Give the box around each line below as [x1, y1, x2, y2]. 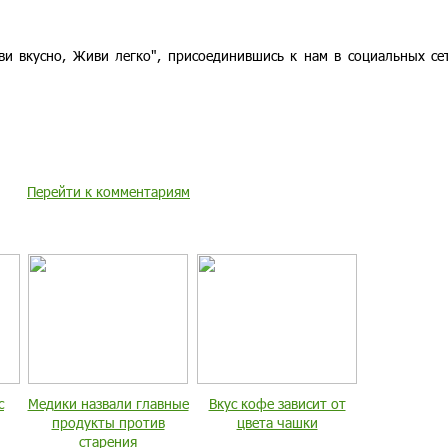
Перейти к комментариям [27, 182, 190, 201]
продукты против [51, 413, 165, 432]
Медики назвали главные [27, 394, 189, 413]
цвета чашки [236, 413, 318, 432]
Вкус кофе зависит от [208, 394, 346, 413]
